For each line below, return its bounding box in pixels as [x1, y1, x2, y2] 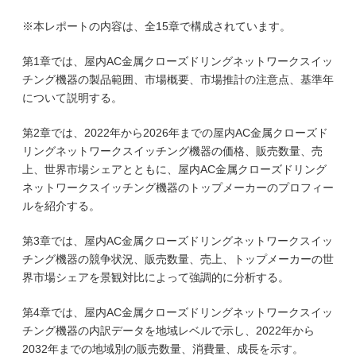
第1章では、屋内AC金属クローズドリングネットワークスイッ [22, 55, 333, 68]
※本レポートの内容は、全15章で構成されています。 [22, 20, 291, 33]
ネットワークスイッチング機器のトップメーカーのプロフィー [22, 181, 334, 194]
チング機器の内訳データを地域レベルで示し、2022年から [22, 324, 315, 337]
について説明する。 [22, 91, 122, 104]
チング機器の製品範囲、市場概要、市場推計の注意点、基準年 [22, 73, 334, 86]
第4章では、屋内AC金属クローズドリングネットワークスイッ [22, 306, 333, 319]
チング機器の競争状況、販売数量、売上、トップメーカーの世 [22, 253, 334, 265]
